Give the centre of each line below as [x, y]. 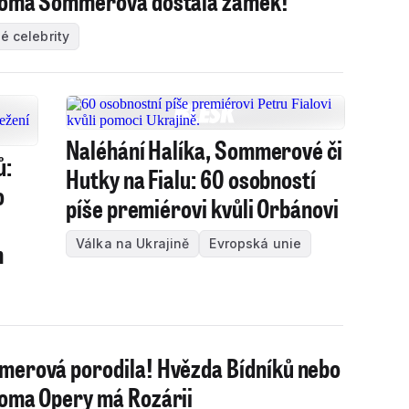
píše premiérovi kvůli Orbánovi [202, 208]
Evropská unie [256, 243]
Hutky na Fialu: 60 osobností [191, 178]
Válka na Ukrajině [133, 243]
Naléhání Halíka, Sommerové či [204, 149]
